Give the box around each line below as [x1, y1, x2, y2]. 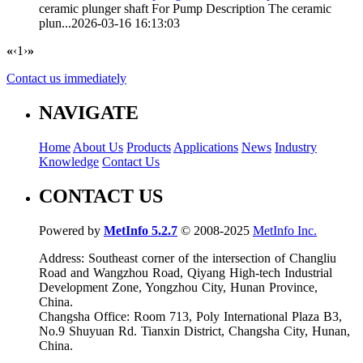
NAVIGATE [39, 101, 139, 123]
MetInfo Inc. [253, 223, 317, 237]
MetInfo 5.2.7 [104, 223, 177, 237]
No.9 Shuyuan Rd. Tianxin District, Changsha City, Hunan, [39, 323, 350, 338]
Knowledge [39, 154, 99, 169]
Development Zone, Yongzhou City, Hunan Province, [39, 280, 318, 294]
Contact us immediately [6, 71, 126, 85]
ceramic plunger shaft [39, 2, 148, 15]
